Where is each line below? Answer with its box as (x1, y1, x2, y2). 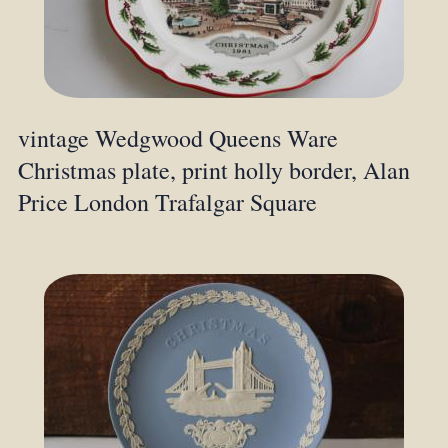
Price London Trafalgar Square (17, 186, 317, 219)
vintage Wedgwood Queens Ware (17, 122, 338, 155)
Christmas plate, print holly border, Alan (17, 154, 410, 187)
